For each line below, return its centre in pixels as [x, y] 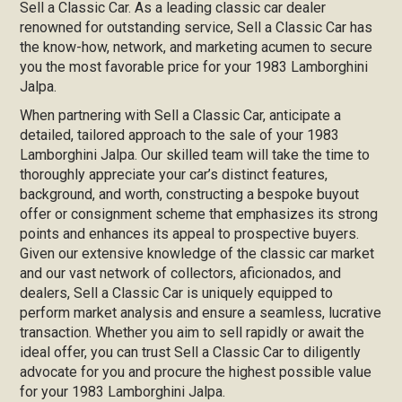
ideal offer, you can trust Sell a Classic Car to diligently [191, 352]
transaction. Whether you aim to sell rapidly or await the [192, 332]
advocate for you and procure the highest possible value [196, 372]
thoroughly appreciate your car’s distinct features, [174, 175]
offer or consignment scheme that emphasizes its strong [199, 214]
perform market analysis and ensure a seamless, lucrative [201, 313]
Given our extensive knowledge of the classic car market [197, 253]
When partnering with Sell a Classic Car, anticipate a [181, 115]
